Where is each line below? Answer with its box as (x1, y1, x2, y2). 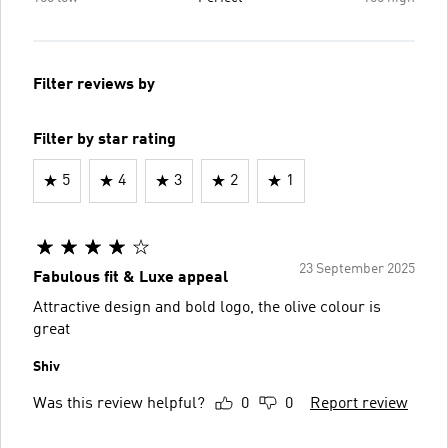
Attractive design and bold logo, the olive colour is (33, 299, 381, 316)
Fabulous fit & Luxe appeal (33, 269, 228, 286)
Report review (310, 395, 408, 412)
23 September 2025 (299, 261, 415, 276)
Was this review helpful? (33, 395, 205, 412)
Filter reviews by (33, 76, 155, 93)
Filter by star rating (33, 131, 176, 148)
